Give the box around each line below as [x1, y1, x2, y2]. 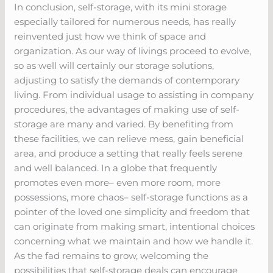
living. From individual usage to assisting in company [14, 88, 254, 101]
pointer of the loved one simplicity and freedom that [14, 205, 250, 218]
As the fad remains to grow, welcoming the [14, 249, 209, 261]
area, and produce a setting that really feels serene [14, 147, 243, 159]
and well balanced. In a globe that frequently [14, 161, 218, 174]
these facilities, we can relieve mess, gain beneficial [14, 132, 244, 144]
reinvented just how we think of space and [14, 30, 207, 42]
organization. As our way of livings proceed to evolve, [14, 44, 252, 57]
